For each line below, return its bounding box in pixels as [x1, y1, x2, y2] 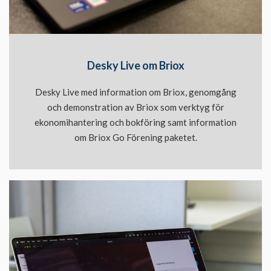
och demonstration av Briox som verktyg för [47, 101, 224, 113]
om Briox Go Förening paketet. [74, 131, 197, 143]
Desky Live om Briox [87, 58, 184, 72]
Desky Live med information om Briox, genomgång [34, 86, 237, 97]
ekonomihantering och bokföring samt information [34, 116, 237, 128]
